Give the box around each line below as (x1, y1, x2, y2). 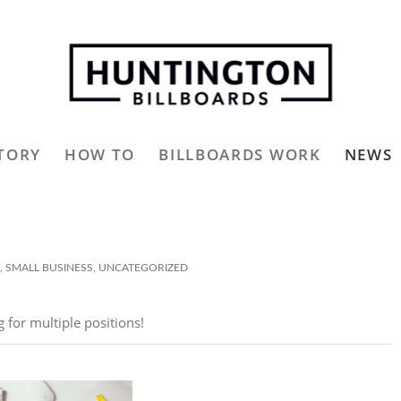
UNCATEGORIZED (98, 262, 188, 273)
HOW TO (64, 144, 136, 165)
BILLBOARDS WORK (158, 144, 321, 165)
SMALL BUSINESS (5, 262, 93, 273)
